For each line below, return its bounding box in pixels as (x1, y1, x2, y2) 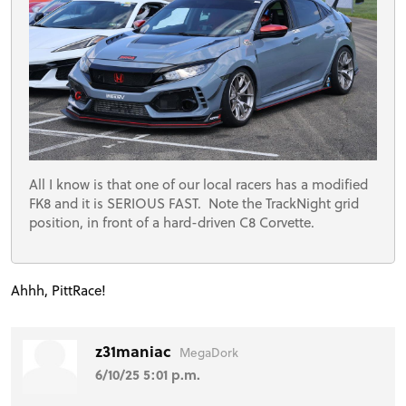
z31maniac (95, 339, 176, 362)
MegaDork (179, 343, 239, 361)
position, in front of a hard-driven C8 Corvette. (29, 211, 319, 232)
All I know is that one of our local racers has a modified (29, 173, 369, 194)
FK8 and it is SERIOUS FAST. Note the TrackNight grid (29, 192, 360, 213)
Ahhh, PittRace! (11, 279, 106, 300)
